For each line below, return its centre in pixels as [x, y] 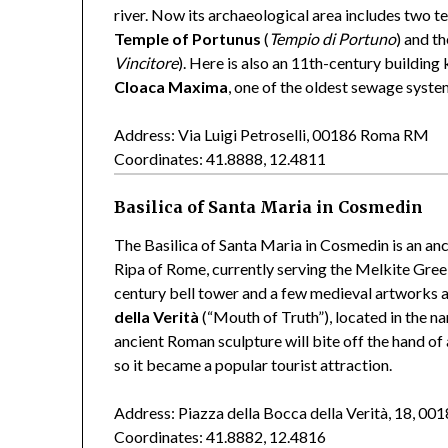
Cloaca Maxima [171, 86]
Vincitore [146, 62]
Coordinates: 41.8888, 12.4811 [220, 158]
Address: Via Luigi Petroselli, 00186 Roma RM [272, 134]
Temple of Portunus [188, 38]
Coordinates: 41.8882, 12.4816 [220, 436]
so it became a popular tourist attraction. [253, 364]
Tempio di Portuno [333, 38]
